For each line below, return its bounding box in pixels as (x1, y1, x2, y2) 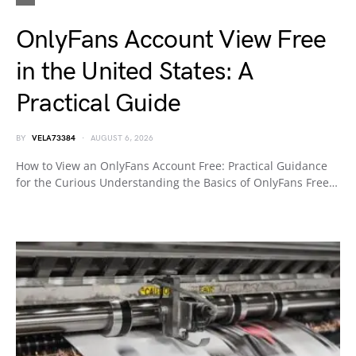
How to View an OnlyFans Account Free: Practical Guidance (16, 158, 327, 173)
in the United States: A (16, 56, 254, 87)
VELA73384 (32, 133, 75, 143)
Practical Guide (16, 88, 180, 119)
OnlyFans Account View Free (16, 25, 327, 56)
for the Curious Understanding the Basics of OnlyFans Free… (16, 175, 338, 190)
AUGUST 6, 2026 (91, 133, 153, 143)
